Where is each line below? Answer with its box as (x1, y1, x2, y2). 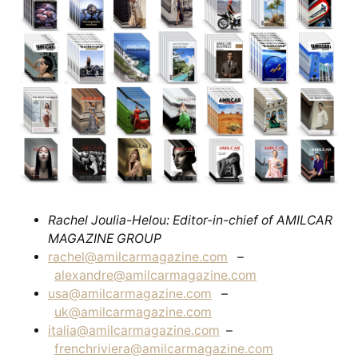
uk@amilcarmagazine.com (54, 304, 212, 320)
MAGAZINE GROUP (48, 231, 161, 246)
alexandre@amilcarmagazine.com (54, 268, 257, 283)
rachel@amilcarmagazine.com (48, 249, 228, 265)
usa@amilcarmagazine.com (48, 286, 212, 301)
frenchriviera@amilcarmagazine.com (54, 341, 273, 356)
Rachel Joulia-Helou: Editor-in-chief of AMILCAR (48, 213, 332, 228)
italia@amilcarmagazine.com (48, 323, 220, 338)
